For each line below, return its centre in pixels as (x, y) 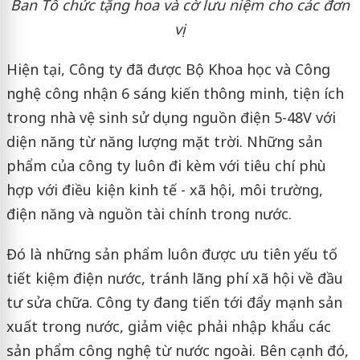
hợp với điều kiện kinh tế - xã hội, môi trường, (164, 190)
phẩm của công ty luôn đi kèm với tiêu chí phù (166, 166)
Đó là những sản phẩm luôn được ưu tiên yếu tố (172, 254)
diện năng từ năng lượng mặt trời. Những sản (164, 142)
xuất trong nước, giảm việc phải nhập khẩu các (168, 327)
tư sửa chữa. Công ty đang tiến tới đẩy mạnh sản (174, 303)
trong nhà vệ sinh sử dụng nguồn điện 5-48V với (171, 118)
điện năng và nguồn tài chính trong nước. (149, 214)
